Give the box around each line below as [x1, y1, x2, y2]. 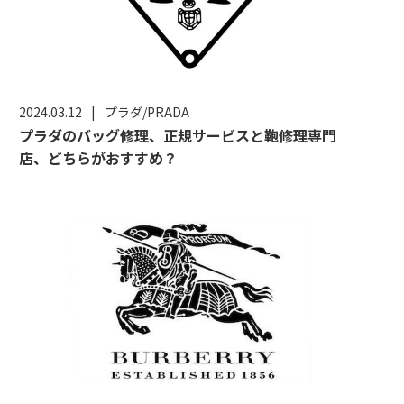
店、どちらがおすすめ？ [19, 146, 179, 169]
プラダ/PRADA [105, 102, 190, 121]
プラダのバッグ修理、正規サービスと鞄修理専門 [19, 124, 337, 146]
